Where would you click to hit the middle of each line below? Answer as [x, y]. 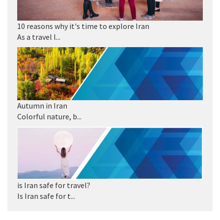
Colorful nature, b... [49, 117]
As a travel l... [39, 37]
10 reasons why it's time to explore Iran [83, 26]
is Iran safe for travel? [54, 185]
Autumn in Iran [42, 106]
